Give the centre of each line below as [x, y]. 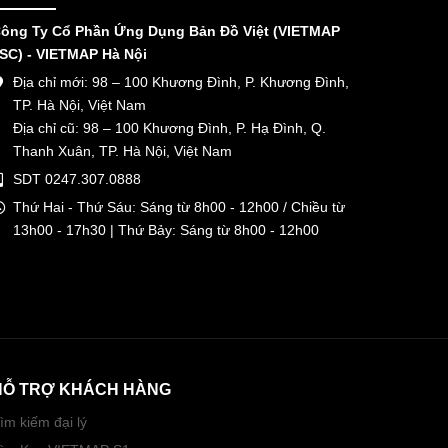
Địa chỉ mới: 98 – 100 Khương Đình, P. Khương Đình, [181, 81]
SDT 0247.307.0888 [77, 178]
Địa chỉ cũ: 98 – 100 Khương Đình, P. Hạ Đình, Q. [169, 127]
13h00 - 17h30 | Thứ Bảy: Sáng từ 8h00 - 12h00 [166, 229]
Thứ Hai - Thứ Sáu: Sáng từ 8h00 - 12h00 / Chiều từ [179, 206]
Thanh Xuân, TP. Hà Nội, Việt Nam [122, 150]
